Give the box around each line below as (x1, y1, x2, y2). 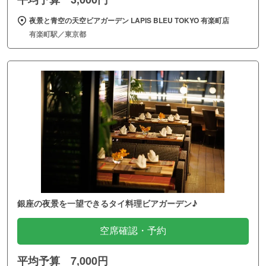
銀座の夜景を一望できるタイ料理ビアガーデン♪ (17, 197, 197, 209)
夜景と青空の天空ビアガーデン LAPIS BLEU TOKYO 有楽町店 (29, 14, 229, 26)
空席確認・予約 (100, 225, 166, 236)
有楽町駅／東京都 (29, 28, 86, 39)
